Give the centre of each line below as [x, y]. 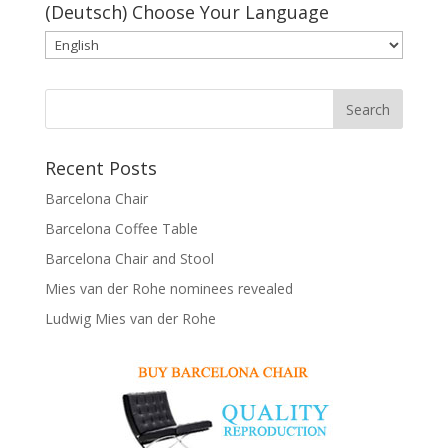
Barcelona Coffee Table [121, 228]
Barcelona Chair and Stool [129, 258]
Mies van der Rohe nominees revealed [168, 288]
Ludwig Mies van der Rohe [130, 318]
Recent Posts [100, 167]
